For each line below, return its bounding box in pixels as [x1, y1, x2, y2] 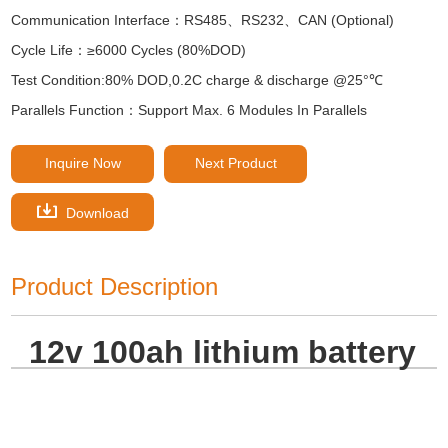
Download [61, 204, 129, 221]
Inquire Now [44, 154, 121, 171]
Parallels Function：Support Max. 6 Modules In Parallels [11, 101, 368, 118]
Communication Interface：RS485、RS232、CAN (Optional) [11, 11, 395, 28]
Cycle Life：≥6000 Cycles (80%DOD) [11, 41, 247, 58]
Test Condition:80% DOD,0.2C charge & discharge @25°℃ [11, 71, 384, 88]
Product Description [11, 272, 219, 300]
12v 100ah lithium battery [28, 333, 416, 370]
